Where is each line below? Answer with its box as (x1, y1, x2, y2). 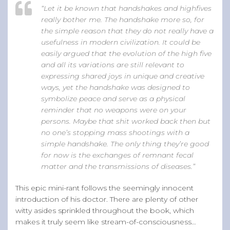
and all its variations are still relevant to (41, 60, 184, 69)
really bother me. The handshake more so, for (41, 14, 204, 24)
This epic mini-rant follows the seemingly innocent (15, 183, 194, 193)
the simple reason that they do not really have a (41, 26, 214, 35)
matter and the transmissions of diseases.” (41, 161, 195, 171)
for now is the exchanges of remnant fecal (41, 150, 194, 160)
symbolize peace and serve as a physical (41, 93, 185, 103)
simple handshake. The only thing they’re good (41, 139, 209, 148)
